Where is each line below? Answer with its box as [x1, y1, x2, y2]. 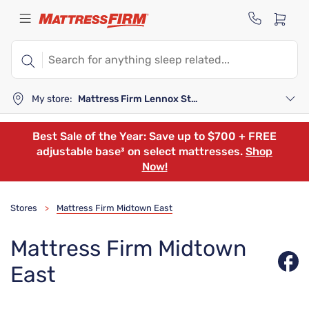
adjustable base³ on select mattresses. [37, 145, 246, 158]
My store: [32, 92, 72, 105]
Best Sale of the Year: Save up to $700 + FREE [32, 130, 277, 143]
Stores [10, 203, 37, 213]
